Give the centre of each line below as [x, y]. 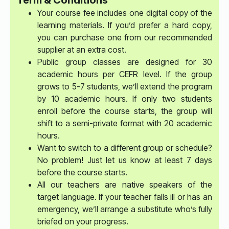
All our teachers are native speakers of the [125, 185]
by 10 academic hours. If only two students [125, 99]
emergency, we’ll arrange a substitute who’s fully [125, 209]
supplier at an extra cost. [82, 50]
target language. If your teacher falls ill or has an [125, 197]
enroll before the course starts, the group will [125, 111]
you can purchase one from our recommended [125, 37]
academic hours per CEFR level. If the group [125, 74]
